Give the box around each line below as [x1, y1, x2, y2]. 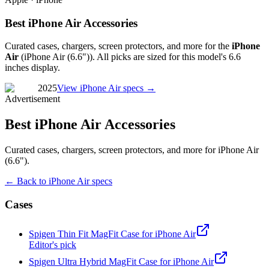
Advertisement [5, 94, 60, 104]
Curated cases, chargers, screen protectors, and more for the [5, 41, 229, 52]
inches [5, 62, 29, 73]
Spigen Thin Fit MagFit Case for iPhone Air [29, 228, 196, 239]
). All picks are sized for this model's [89, 52, 229, 62]
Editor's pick [29, 239, 76, 250]
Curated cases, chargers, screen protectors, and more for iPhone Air [5, 145, 259, 156]
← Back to [5, 176, 49, 187]
